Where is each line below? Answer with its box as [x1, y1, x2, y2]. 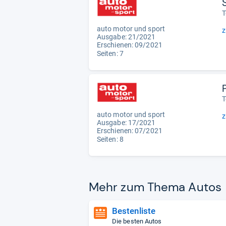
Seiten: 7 [97, 49, 124, 58]
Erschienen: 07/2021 [97, 127, 162, 135]
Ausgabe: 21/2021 [97, 33, 156, 41]
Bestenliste [112, 206, 156, 216]
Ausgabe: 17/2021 [97, 119, 156, 127]
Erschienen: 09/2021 [97, 41, 162, 49]
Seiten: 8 [97, 135, 124, 144]
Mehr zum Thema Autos [89, 179, 221, 195]
